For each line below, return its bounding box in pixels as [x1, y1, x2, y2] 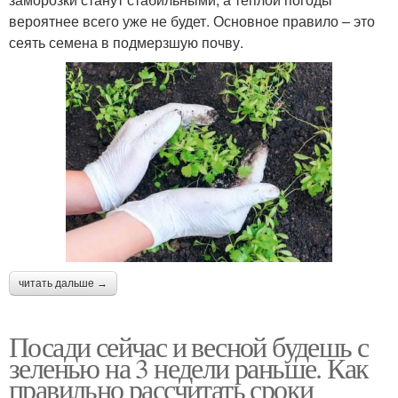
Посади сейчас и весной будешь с [9, 327, 369, 366]
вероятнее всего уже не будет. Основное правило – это [9, 11, 375, 32]
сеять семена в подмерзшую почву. [9, 32, 243, 53]
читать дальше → [19, 277, 107, 291]
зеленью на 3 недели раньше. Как [9, 348, 369, 387]
